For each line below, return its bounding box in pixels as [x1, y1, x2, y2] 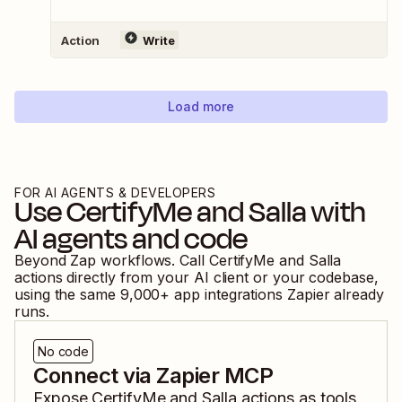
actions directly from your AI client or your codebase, [14, 268, 379, 287]
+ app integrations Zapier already [160, 285, 384, 304]
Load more [168, 99, 234, 115]
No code [38, 344, 90, 360]
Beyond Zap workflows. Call [14, 251, 209, 270]
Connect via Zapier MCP [33, 363, 274, 389]
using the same [14, 285, 116, 304]
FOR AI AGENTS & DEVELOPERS [14, 185, 216, 201]
